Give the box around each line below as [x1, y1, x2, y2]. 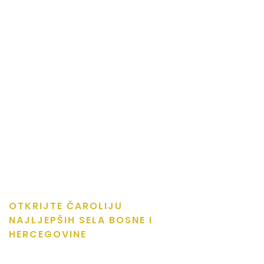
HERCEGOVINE [9, 227, 87, 241]
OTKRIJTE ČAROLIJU [9, 199, 123, 213]
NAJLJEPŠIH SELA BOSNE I [9, 213, 153, 227]
